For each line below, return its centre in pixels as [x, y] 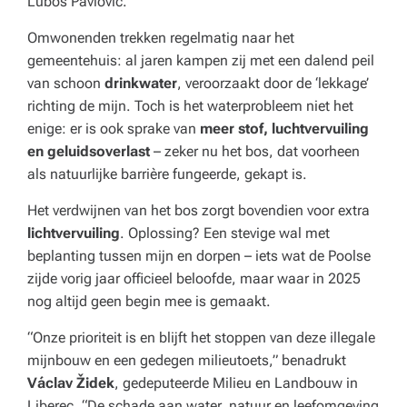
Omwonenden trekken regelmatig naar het [161, 38]
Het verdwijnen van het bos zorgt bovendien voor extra [199, 210]
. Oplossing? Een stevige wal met [225, 233]
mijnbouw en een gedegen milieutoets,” [153, 360]
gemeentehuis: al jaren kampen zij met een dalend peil [201, 60]
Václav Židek [71, 383]
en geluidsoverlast [89, 151]
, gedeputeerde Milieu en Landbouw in [236, 383]
